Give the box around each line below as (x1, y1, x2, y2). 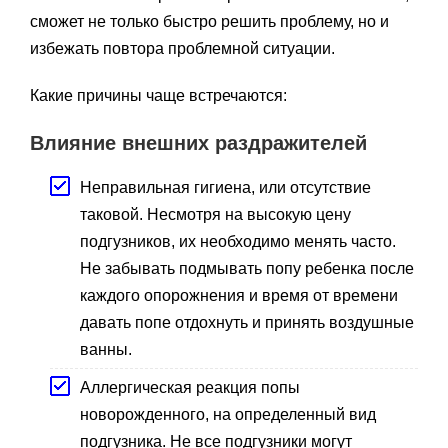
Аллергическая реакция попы (80, 378, 300, 396)
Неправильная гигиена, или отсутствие (80, 178, 371, 196)
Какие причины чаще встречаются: (30, 86, 287, 104)
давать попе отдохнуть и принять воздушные (80, 313, 414, 331)
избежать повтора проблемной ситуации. (30, 39, 335, 57)
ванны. (80, 340, 132, 358)
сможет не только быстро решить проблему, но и (30, 12, 389, 30)
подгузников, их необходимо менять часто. (80, 232, 396, 250)
